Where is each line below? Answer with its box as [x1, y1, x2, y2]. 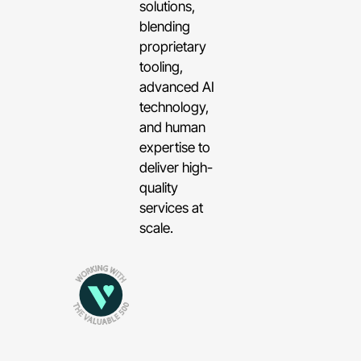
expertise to [139, 138, 211, 156]
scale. [139, 218, 174, 236]
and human [139, 118, 206, 135]
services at [139, 198, 204, 216]
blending [139, 17, 191, 35]
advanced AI [139, 77, 215, 95]
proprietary [139, 37, 207, 55]
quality [139, 178, 179, 196]
